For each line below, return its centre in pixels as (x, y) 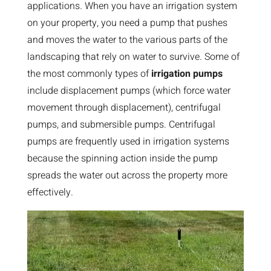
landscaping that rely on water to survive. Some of (133, 57)
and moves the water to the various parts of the (127, 40)
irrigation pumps (187, 74)
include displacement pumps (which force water (129, 91)
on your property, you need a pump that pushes (127, 23)
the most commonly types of (89, 74)
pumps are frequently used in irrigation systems (128, 142)
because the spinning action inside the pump (122, 158)
